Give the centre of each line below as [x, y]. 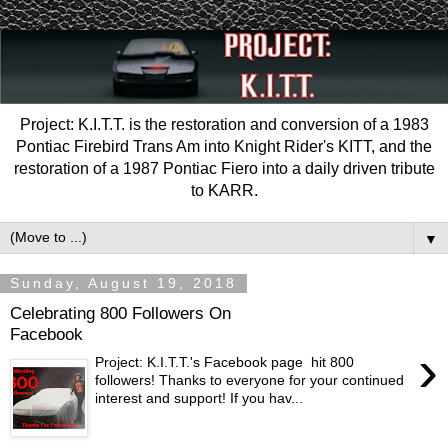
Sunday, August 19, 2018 [123, 283]
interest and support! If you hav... [199, 398]
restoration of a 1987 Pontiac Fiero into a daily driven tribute [224, 168]
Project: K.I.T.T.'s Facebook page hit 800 [225, 362]
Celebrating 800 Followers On [120, 312]
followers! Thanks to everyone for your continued [250, 380]
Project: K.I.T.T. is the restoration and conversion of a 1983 [224, 124]
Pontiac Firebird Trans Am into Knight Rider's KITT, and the [224, 146]
